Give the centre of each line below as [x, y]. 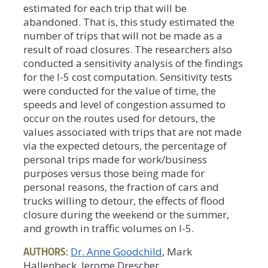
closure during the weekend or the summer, [126, 214]
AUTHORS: [46, 251]
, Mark [177, 251]
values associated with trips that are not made [133, 132]
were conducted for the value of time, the [120, 90]
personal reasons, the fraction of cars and [121, 187]
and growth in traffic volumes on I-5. [109, 228]
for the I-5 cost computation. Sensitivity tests [128, 77]
